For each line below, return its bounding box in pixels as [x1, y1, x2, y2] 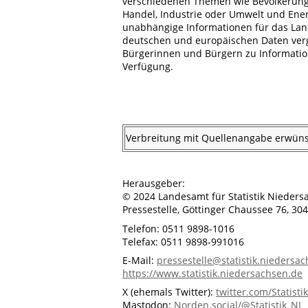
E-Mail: [122, 253, 157, 267]
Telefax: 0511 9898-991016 [122, 234, 244, 248]
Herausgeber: [122, 177, 185, 190]
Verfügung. [122, 59, 173, 73]
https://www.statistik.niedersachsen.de [122, 266, 302, 280]
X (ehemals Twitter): [122, 285, 216, 299]
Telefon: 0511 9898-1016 [122, 221, 234, 235]
